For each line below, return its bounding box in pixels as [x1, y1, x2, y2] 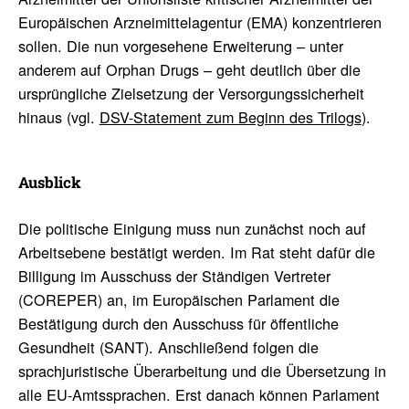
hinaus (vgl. [17, 105, 100, 128]
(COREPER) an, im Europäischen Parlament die [17, 288, 340, 310]
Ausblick [17, 173, 81, 194]
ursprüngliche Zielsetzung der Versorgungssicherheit [17, 81, 364, 104]
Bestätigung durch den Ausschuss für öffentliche [17, 311, 339, 334]
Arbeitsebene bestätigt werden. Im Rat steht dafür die [17, 240, 375, 263]
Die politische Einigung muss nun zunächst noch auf [17, 216, 366, 239]
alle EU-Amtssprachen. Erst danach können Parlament [17, 383, 380, 405]
